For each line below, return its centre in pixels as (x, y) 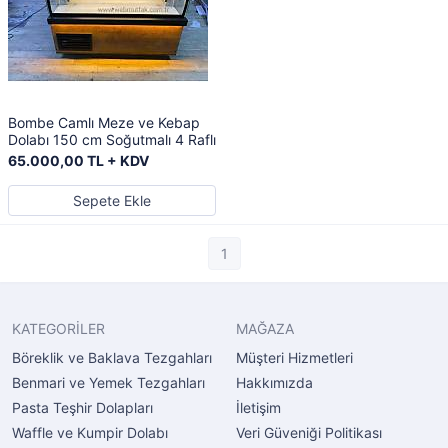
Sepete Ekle (112, 200)
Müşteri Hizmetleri (294, 357)
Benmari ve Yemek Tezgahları (108, 382)
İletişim (258, 407)
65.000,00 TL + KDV (78, 160)
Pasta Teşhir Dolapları (82, 407)
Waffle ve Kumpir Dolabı (90, 432)
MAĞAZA (265, 328)
